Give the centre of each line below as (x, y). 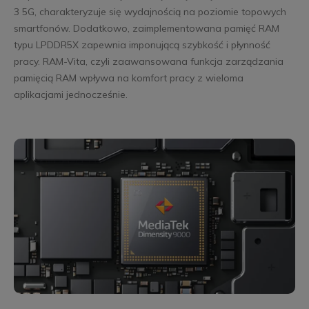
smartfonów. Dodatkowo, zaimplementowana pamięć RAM (146, 28)
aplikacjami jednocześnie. (70, 94)
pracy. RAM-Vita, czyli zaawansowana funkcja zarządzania (148, 61)
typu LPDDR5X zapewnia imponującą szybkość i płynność (142, 44)
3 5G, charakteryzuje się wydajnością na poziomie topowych (150, 11)
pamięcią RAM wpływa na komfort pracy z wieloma (128, 78)
